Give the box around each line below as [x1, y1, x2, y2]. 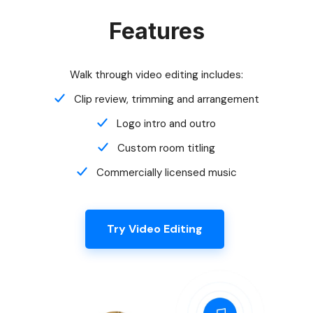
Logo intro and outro [117, 52, 216, 67]
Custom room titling [117, 77, 215, 92]
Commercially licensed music [96, 101, 237, 116]
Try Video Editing [107, 157, 203, 173]
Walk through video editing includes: [70, 3, 243, 18]
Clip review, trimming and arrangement [73, 28, 259, 43]
